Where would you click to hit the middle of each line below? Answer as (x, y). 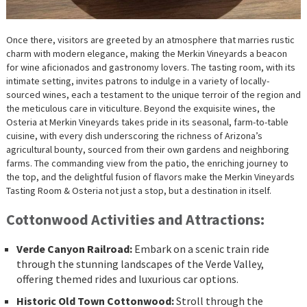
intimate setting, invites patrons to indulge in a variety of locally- (137, 81)
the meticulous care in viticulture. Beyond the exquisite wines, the (140, 109)
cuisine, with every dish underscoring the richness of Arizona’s (134, 136)
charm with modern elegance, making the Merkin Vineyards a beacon (146, 54)
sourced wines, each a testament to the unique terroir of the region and (153, 95)
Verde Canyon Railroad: (75, 249)
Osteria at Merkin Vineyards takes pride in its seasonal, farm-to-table (147, 122)
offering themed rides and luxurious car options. (127, 279)
